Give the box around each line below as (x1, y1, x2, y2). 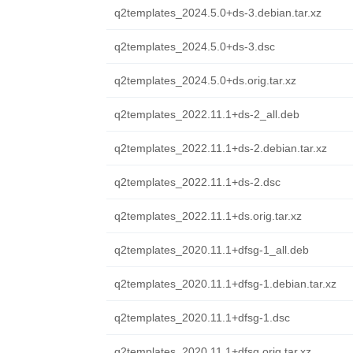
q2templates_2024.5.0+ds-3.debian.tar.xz (113, 6, 321, 19)
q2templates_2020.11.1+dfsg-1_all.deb (113, 243, 309, 256)
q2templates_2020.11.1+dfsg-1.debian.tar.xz (113, 277, 336, 290)
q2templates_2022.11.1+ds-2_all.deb (113, 108, 299, 121)
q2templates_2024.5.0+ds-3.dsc (113, 40, 275, 53)
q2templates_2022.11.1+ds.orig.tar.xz (113, 210, 302, 222)
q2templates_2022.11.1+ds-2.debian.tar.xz (113, 142, 327, 154)
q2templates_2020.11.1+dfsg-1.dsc (113, 311, 290, 324)
